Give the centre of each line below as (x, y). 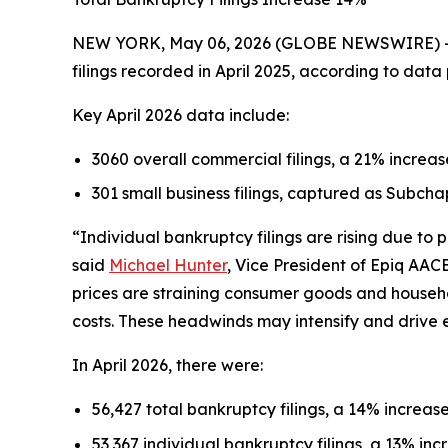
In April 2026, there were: (167, 365)
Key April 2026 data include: (180, 114)
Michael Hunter (168, 265)
